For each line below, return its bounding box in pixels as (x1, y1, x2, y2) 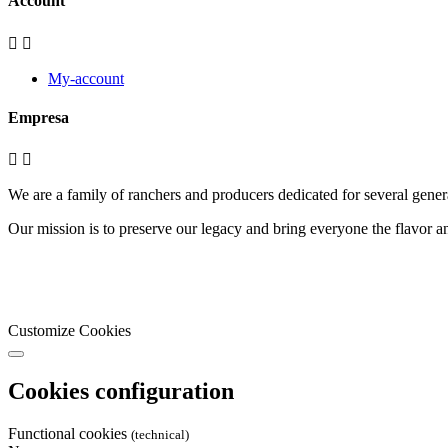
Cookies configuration (8, 378, 234, 404)
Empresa (8, 108, 69, 126)
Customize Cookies (8, 322, 131, 340)
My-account (48, 69, 124, 87)
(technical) (131, 426, 189, 442)
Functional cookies (8, 424, 131, 442)
